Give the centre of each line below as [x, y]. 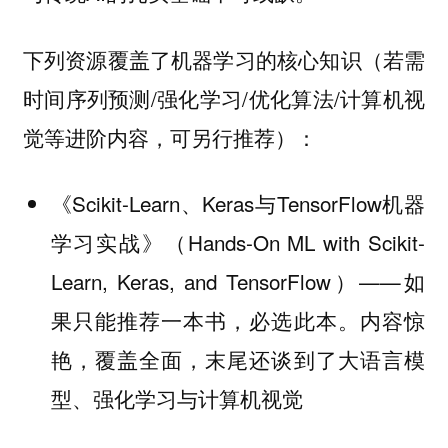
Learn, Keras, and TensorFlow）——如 [238, 281]
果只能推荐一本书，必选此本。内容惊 [238, 320]
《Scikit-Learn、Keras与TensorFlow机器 [238, 203]
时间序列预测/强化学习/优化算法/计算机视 [224, 97]
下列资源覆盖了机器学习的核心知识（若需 [224, 58]
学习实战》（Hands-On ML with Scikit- [238, 242]
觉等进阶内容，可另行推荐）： [169, 136]
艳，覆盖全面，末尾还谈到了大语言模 [238, 359]
